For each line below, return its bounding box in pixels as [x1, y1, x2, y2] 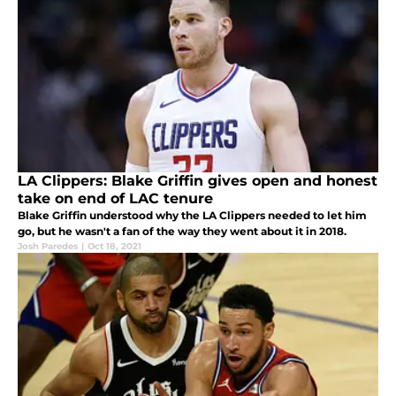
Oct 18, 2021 [88, 240, 141, 253]
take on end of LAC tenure [18, 190, 213, 208]
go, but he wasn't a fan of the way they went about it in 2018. [18, 225, 346, 239]
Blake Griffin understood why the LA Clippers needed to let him [18, 209, 367, 223]
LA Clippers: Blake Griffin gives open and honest [18, 172, 377, 190]
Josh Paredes [18, 240, 78, 253]
